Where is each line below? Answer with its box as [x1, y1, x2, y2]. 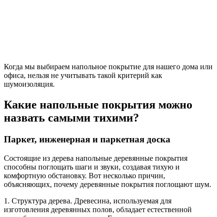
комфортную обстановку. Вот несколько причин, [4, 171, 165, 180]
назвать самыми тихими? [4, 111, 139, 124]
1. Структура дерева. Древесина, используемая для [4, 196, 171, 205]
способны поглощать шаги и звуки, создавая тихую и [4, 162, 180, 171]
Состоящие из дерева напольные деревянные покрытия [4, 154, 187, 162]
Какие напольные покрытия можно [4, 98, 192, 111]
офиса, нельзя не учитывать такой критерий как [4, 71, 162, 80]
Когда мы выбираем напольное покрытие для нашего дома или [4, 62, 213, 71]
